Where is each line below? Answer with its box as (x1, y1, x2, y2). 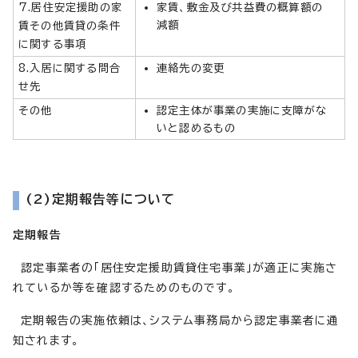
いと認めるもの (157, 121, 237, 133)
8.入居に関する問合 (18, 62, 121, 74)
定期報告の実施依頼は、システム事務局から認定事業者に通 (13, 314, 340, 326)
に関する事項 (18, 38, 87, 50)
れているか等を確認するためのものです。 (13, 281, 235, 293)
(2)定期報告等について (26, 192, 176, 205)
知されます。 (13, 334, 80, 346)
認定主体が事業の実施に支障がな (157, 104, 327, 116)
